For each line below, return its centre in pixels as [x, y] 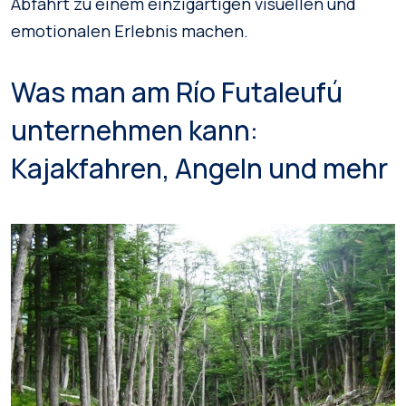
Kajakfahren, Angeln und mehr [199, 168]
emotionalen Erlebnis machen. [130, 31]
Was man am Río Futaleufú [177, 92]
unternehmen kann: [135, 130]
